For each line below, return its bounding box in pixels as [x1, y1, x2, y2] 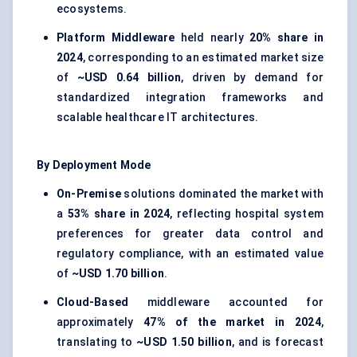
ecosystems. [57, 2, 127, 16]
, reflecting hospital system [170, 207, 324, 221]
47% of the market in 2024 [143, 316, 321, 329]
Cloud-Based [57, 296, 129, 309]
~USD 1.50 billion [136, 335, 232, 349]
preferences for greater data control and [57, 227, 324, 241]
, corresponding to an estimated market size [82, 51, 324, 65]
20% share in [249, 31, 324, 45]
